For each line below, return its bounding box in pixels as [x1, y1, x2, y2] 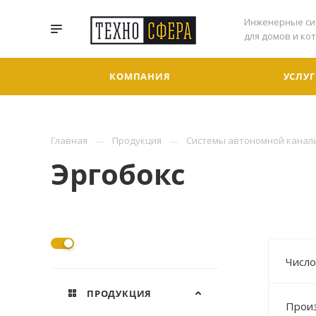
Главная [51, 134, 87, 147]
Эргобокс [51, 154, 186, 194]
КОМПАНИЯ [109, 70, 171, 83]
